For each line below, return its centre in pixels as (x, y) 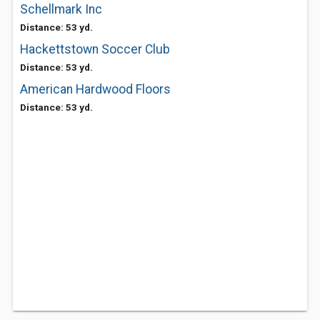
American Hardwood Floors (95, 89)
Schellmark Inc (61, 9)
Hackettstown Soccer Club (95, 49)
